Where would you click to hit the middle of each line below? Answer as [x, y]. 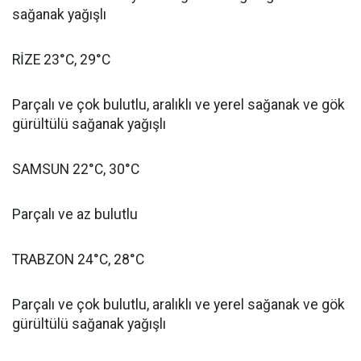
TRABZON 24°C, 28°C [78, 260]
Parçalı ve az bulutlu [75, 215]
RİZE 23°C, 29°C [61, 60]
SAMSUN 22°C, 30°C [76, 170]
